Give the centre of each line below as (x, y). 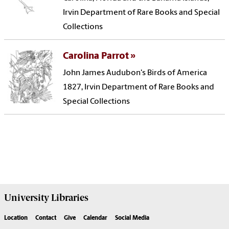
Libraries (69, 198)
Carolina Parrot (96, 57)
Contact (46, 219)
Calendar (95, 219)
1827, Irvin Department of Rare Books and (139, 88)
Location (16, 219)
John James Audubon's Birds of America (135, 73)
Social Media (132, 219)
